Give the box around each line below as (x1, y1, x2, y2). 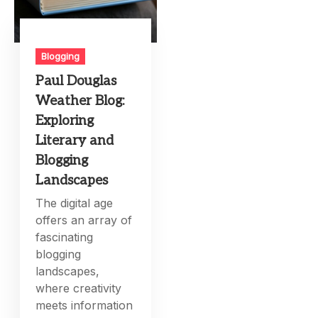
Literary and (35, 133, 114, 150)
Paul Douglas (35, 73, 117, 90)
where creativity (35, 281, 122, 296)
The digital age (35, 196, 114, 211)
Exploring (35, 113, 94, 130)
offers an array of (35, 213, 133, 228)
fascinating (35, 230, 94, 245)
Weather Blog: (35, 93, 126, 110)
